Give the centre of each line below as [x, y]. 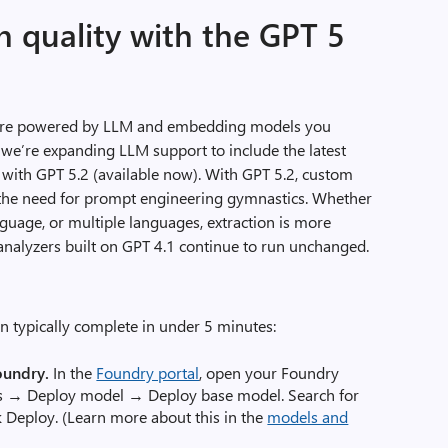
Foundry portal [148, 372]
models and [308, 416]
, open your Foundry [269, 372]
